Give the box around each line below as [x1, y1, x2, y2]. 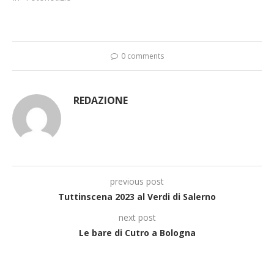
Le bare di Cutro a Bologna [78, 226, 196, 239]
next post [118, 211, 156, 223]
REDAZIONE [73, 93, 128, 107]
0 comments [120, 50, 164, 61]
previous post [110, 175, 164, 187]
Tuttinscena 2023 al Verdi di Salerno [58, 190, 216, 202]
